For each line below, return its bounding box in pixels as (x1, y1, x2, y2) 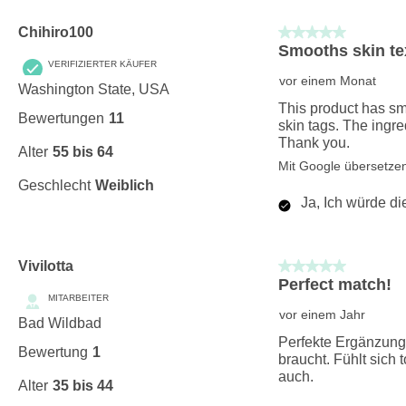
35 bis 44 (53, 377, 113, 393)
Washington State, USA (18, 81, 169, 97)
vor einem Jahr (278, 306, 365, 322)
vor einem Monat (278, 72, 376, 88)
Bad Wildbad (18, 314, 101, 331)
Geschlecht (18, 177, 91, 193)
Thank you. (277, 134, 350, 150)
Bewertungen (18, 110, 104, 126)
